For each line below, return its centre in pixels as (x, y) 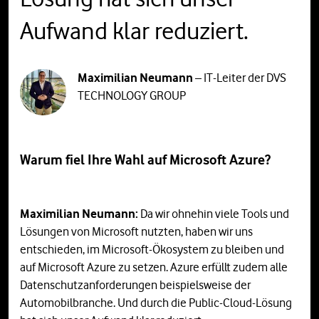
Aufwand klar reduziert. (134, 31)
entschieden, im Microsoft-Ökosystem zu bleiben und (152, 249)
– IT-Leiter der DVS (240, 77)
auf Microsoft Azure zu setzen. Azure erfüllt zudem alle (154, 267)
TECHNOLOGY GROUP (132, 95)
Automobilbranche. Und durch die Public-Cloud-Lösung (156, 302)
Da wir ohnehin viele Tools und (215, 213)
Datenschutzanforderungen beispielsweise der (135, 284)
